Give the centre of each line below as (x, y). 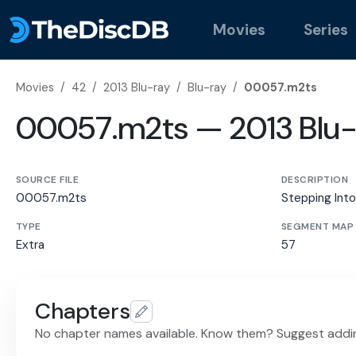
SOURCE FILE (48, 180)
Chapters (83, 311)
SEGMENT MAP (318, 227)
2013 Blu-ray (137, 87)
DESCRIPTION (315, 180)
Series (326, 29)
